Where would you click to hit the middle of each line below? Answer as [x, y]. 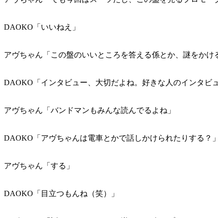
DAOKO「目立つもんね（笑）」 [61, 194]
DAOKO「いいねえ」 [42, 27]
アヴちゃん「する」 [39, 166]
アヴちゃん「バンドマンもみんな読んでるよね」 [90, 110]
